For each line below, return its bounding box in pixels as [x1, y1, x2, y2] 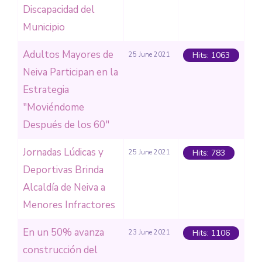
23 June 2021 [129, 228, 170, 237]
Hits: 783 [192, 147, 225, 159]
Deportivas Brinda [23, 163, 104, 177]
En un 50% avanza [23, 226, 104, 239]
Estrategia [23, 83, 69, 96]
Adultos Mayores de [23, 48, 113, 61]
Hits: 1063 [192, 50, 230, 61]
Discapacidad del [23, 3, 95, 16]
